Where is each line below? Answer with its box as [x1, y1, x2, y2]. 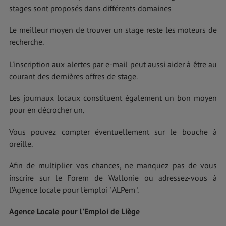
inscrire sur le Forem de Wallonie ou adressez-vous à [9, 173, 217, 183]
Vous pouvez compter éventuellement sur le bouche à [9, 126, 217, 137]
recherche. [9, 37, 44, 47]
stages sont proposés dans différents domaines [9, 3, 172, 14]
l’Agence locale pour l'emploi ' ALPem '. [9, 185, 139, 195]
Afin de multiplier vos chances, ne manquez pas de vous [9, 160, 217, 171]
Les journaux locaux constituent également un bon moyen [9, 92, 217, 103]
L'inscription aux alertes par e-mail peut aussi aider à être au [9, 59, 217, 69]
